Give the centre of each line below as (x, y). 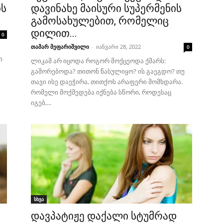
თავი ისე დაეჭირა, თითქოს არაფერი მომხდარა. (107, 82)
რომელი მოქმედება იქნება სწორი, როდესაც (101, 92)
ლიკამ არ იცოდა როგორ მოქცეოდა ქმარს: (98, 61)
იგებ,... (41, 103)
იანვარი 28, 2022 (118, 47)
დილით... (54, 33)
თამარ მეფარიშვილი (60, 47)
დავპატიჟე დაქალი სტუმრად (104, 216)
